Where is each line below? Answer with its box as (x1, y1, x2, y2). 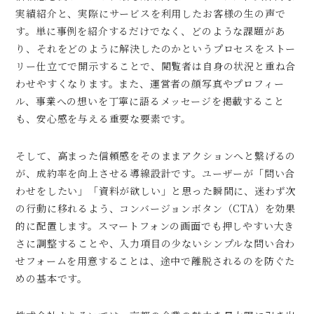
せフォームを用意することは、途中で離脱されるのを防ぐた (15, 253, 296, 268)
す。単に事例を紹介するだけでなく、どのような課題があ (15, 23, 285, 38)
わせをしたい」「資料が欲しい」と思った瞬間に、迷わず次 (15, 183, 296, 198)
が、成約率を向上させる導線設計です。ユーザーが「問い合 (15, 165, 296, 180)
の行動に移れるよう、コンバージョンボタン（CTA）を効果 (15, 200, 296, 215)
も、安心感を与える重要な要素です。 (15, 111, 192, 125)
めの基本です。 (15, 271, 88, 285)
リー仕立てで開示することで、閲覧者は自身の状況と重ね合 (15, 58, 296, 73)
